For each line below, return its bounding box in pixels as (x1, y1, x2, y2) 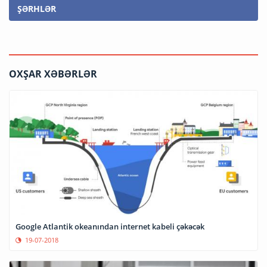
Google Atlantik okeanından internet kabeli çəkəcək (15, 221, 204, 232)
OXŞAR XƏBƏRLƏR (9, 67, 97, 81)
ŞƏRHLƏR (17, 3, 56, 15)
